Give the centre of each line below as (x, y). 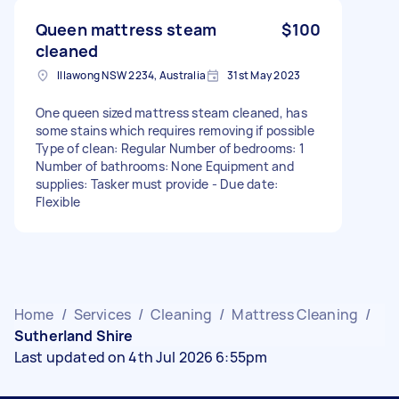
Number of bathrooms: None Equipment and (165, 166)
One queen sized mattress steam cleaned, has (171, 112)
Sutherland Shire (74, 335)
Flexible (58, 201)
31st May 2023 (264, 75)
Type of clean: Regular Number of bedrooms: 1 (170, 148)
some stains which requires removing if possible (175, 130)
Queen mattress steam (126, 29)
